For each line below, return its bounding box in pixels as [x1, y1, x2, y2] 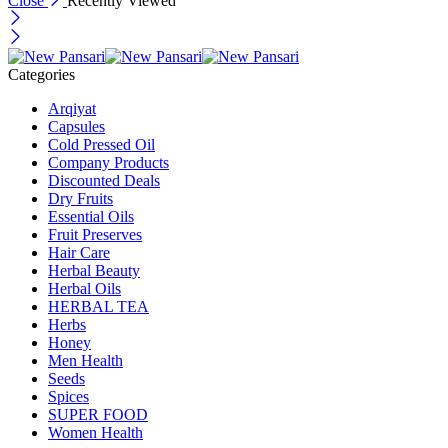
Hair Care [48, 243, 110, 261]
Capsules [48, 117, 105, 135]
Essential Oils [48, 207, 134, 225]
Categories [8, 65, 75, 83]
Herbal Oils [48, 279, 121, 297]
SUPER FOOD [48, 405, 148, 423]
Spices [48, 387, 89, 405]
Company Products [48, 153, 169, 171]
